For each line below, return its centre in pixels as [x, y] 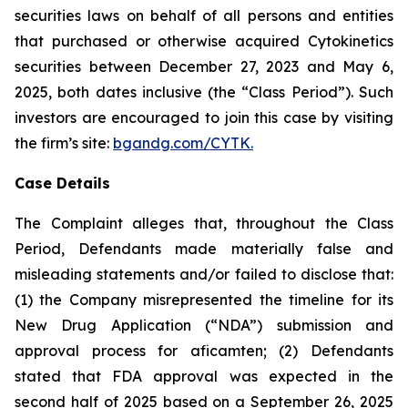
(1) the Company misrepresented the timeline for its [204, 300]
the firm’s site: [64, 143]
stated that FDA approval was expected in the [204, 376]
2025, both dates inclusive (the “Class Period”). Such [204, 92]
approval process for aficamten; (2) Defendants [204, 351]
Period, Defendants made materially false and [204, 249]
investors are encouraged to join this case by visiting [204, 117]
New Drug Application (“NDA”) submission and [204, 325]
